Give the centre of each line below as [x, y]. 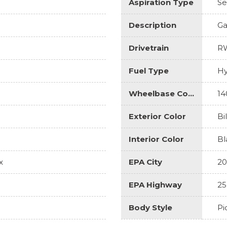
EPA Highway [155, 184]
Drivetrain [149, 48]
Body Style [150, 207]
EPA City [145, 162]
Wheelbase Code [191, 93]
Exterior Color [157, 116]
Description [153, 25]
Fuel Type [149, 70]
